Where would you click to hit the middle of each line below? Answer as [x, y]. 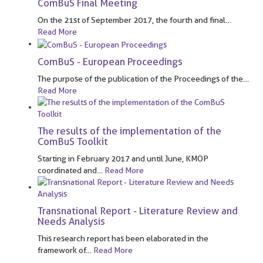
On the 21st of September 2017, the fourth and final [131, 20]
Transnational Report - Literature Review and [138, 210]
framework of [62, 250]
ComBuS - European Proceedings [110, 61]
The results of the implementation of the [129, 131]
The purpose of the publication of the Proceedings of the [140, 78]
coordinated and [67, 170]
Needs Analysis [71, 221]
